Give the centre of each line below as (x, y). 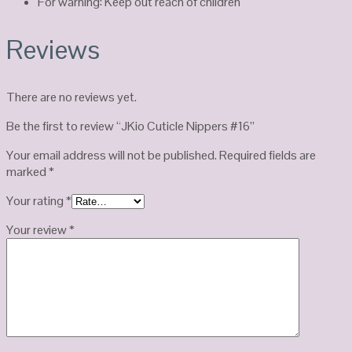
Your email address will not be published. (112, 155)
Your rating (36, 200)
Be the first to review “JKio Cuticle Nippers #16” (130, 126)
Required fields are (268, 155)
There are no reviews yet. (71, 97)
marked (27, 171)
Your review (38, 229)
